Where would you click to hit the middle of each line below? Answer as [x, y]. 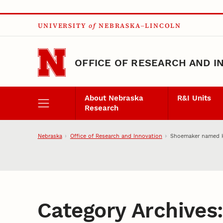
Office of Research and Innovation [116, 136]
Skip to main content [51, 16]
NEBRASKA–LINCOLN [140, 26]
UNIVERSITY [62, 26]
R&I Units [194, 98]
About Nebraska [114, 98]
